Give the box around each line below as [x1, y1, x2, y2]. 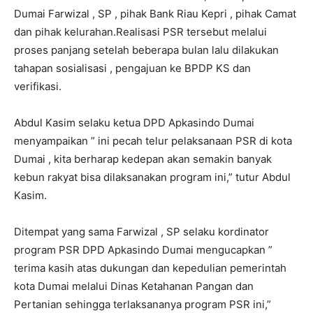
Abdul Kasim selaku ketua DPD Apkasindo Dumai [14, 116, 254, 129]
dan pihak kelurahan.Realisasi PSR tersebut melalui [14, 25, 267, 38]
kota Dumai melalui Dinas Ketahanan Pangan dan [14, 279, 254, 293]
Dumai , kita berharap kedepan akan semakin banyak [14, 152, 272, 166]
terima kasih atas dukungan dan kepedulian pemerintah [14, 261, 286, 275]
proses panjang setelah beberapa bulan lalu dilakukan [14, 43, 279, 57]
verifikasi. [14, 80, 61, 93]
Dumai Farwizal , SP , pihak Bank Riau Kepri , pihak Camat [14, 7, 296, 20]
